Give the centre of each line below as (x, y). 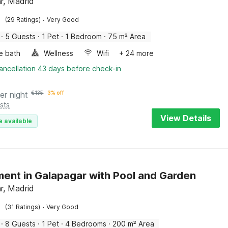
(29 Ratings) (23, 20)
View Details (186, 118)
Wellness (59, 53)
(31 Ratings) (23, 207)
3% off (56, 93)
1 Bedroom (84, 36)
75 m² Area (127, 36)
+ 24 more (137, 53)
